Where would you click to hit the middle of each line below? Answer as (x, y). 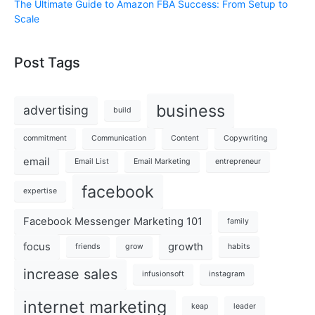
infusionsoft (163, 274)
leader (245, 307)
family (238, 221)
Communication (119, 138)
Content (185, 138)
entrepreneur (238, 161)
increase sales (70, 274)
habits (239, 246)
